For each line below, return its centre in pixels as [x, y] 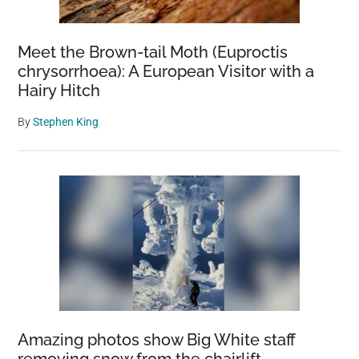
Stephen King [66, 122]
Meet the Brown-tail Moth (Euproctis [153, 52]
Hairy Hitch [59, 91]
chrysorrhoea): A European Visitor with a [166, 72]
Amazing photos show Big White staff [157, 340]
